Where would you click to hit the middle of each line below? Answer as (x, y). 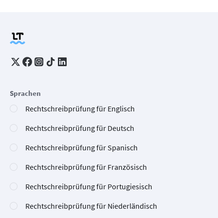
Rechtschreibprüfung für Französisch (86, 167)
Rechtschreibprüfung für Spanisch (82, 148)
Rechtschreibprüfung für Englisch (80, 109)
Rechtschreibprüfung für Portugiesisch (89, 187)
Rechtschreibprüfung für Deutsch (80, 128)
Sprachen (25, 93)
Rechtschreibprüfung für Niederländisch (91, 206)
